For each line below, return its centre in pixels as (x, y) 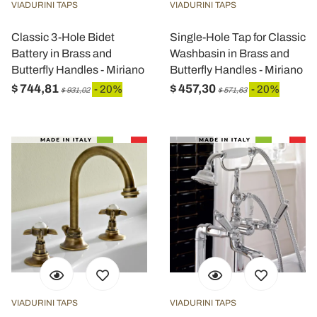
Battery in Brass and (62, 53)
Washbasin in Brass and (230, 53)
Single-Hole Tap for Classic (238, 37)
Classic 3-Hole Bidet (63, 37)
